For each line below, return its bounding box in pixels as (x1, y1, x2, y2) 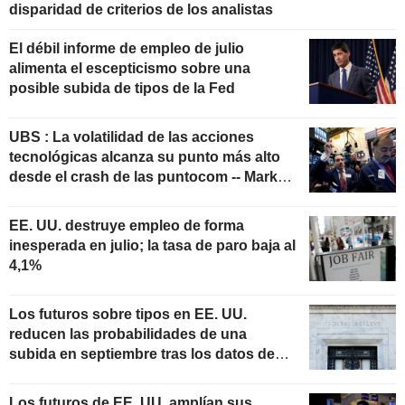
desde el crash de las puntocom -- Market (9, 169, 290, 185)
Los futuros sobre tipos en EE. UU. (9, 306, 247, 322)
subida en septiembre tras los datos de (9, 345, 275, 362)
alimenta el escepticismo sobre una (9, 61, 250, 77)
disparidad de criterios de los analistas (9, 2, 273, 18)
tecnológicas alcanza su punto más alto (9, 149, 280, 165)
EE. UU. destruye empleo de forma (9, 217, 244, 233)
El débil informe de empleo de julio (9, 41, 244, 57)
